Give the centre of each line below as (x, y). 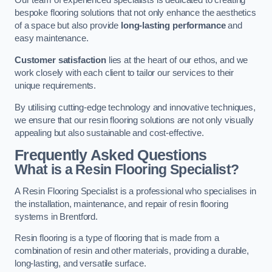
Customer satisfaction (60, 60)
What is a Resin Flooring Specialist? (127, 170)
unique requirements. (56, 86)
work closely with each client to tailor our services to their (124, 73)
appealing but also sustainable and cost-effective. (109, 133)
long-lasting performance (173, 26)
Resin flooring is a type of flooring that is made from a (117, 238)
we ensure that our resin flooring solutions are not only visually (134, 120)
